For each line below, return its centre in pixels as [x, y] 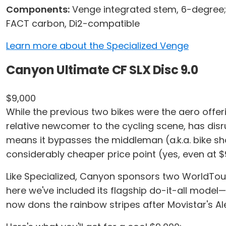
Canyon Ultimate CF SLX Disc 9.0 [102, 70]
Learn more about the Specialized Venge [97, 46]
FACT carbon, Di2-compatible [73, 23]
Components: [38, 9]
